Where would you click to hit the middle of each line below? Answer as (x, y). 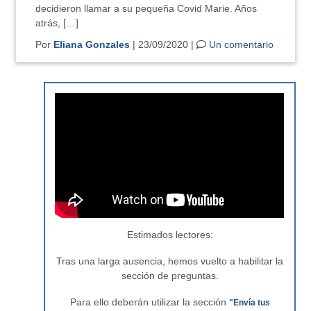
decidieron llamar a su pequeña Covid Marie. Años (146, 8)
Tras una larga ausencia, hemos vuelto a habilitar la (170, 261)
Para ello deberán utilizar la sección (149, 302)
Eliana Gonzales (92, 44)
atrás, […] (57, 23)
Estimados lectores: (170, 235)
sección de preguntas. (170, 276)
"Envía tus (249, 303)
